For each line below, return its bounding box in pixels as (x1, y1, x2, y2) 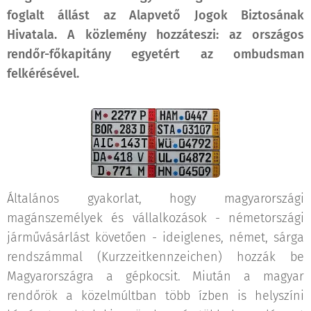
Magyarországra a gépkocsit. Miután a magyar (7, 269, 304, 285)
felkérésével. (7, 66, 79, 81)
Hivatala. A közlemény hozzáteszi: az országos (7, 27, 304, 42)
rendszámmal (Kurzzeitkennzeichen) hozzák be (7, 249, 304, 265)
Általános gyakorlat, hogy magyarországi (7, 191, 304, 207)
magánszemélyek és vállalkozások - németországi (7, 210, 304, 226)
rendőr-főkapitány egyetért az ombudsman (7, 47, 304, 62)
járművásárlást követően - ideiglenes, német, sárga (7, 230, 304, 246)
